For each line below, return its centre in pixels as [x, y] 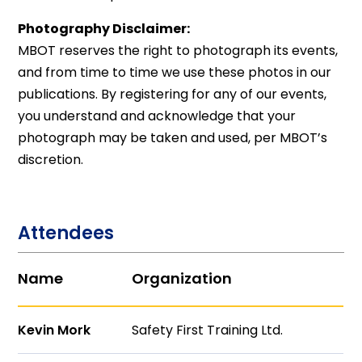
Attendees [66, 233]
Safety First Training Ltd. [208, 330]
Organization [182, 278]
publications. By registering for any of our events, [173, 94]
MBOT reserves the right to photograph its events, [178, 51]
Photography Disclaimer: [104, 29]
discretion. [51, 160]
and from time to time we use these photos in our [175, 72]
